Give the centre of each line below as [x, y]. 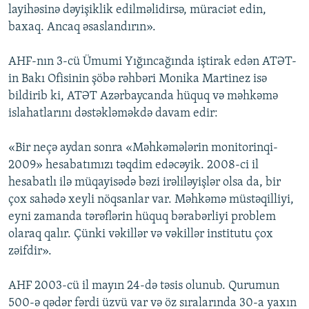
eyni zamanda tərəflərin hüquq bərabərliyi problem [142, 217]
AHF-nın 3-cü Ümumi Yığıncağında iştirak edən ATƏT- [152, 62]
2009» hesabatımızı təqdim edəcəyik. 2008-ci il [133, 166]
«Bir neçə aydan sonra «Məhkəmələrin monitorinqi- [143, 148]
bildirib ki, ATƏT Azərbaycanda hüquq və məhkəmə [143, 97]
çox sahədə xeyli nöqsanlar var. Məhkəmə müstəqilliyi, [151, 200]
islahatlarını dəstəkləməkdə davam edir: [113, 114]
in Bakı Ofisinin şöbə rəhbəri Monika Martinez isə [138, 79]
